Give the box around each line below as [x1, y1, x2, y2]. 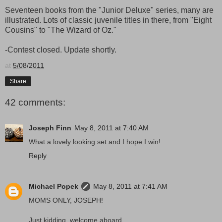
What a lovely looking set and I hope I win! [29, 138, 161, 146]
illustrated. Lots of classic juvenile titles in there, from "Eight [5, 16, 212, 25]
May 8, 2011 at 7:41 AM [93, 182, 167, 191]
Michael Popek [29, 182, 78, 191]
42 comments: [5, 97, 65, 108]
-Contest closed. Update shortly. [5, 46, 116, 55]
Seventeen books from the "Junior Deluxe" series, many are [5, 6, 214, 15]
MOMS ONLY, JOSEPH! [29, 196, 103, 205]
